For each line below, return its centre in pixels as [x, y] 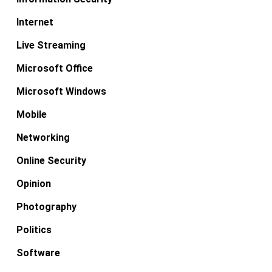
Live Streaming [51, 45]
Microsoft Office [54, 68]
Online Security [51, 160]
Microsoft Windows [61, 91]
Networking [43, 137]
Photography [46, 206]
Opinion [33, 183]
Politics [34, 229]
